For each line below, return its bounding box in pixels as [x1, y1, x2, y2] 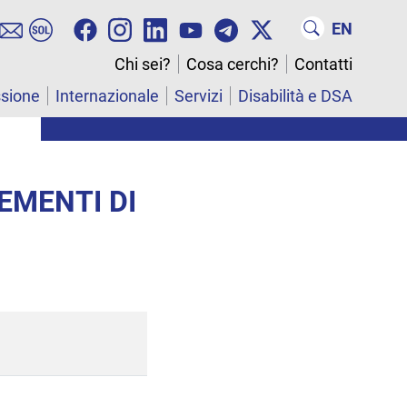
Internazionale [55, 86, 159, 106]
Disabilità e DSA [238, 86, 352, 106]
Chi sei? [114, 55, 171, 74]
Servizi [174, 86, 223, 106]
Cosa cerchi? [186, 55, 279, 74]
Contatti [294, 55, 352, 74]
